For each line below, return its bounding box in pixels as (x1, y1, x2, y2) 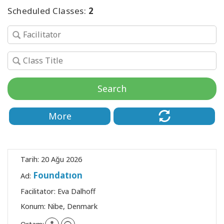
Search (97, 82, 126, 94)
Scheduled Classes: (7, 4, 88, 16)
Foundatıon (33, 169, 82, 181)
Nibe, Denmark (47, 201, 97, 211)
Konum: (20, 201, 47, 211)
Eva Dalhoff (57, 186, 95, 196)
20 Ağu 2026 (41, 154, 82, 164)
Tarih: (20, 154, 41, 164)
